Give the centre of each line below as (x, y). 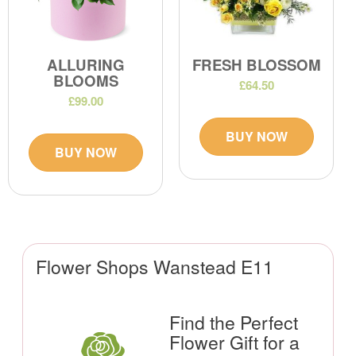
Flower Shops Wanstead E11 (155, 267)
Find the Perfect (234, 323)
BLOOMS (85, 81)
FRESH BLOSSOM (256, 65)
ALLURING (85, 65)
